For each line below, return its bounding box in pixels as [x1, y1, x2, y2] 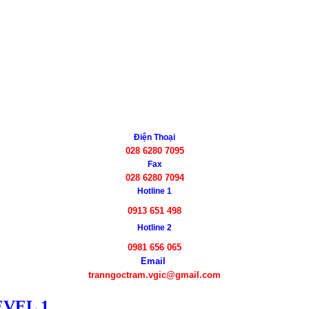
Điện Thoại [134, 132, 175, 143]
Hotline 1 [137, 186, 172, 197]
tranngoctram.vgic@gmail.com [88, 270, 221, 281]
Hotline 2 [137, 223, 172, 233]
